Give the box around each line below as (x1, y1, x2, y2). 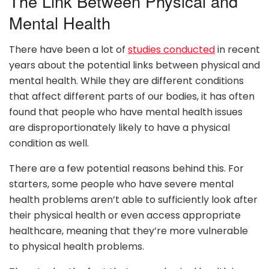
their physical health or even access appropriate (9, 208, 241, 223)
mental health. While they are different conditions (9, 74, 244, 88)
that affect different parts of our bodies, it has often (9, 89, 255, 104)
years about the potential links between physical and (9, 58, 260, 73)
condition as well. (9, 136, 89, 151)
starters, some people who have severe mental (9, 177, 234, 192)
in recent (215, 43, 260, 57)
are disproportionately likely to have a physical (9, 121, 230, 135)
